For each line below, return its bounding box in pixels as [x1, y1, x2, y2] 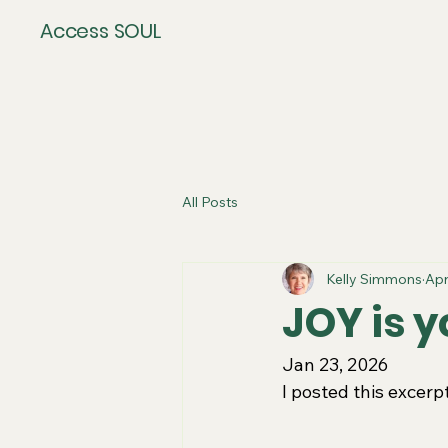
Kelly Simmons [326, 269, 422, 288]
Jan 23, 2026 [282, 353, 388, 376]
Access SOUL [40, 17, 161, 45]
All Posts [182, 192, 238, 211]
